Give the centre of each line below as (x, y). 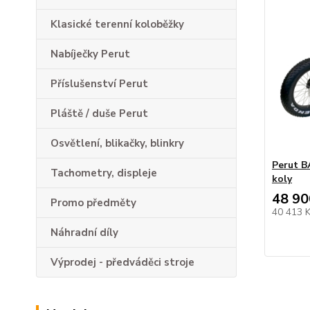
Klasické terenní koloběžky (117, 24)
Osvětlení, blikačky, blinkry (117, 143)
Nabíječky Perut (90, 54)
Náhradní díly (84, 232)
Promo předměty (93, 203)
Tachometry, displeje (104, 173)
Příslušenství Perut (99, 84)
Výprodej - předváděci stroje (122, 262)
